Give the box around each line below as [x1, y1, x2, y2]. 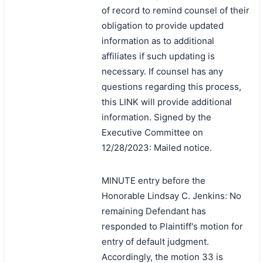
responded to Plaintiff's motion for [101, 220, 243, 232]
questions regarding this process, [101, 80, 241, 92]
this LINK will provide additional [101, 96, 232, 107]
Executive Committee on [101, 126, 203, 138]
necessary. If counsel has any [101, 65, 223, 77]
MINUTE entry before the [101, 174, 205, 186]
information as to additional [101, 35, 214, 46]
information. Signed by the [101, 111, 211, 123]
